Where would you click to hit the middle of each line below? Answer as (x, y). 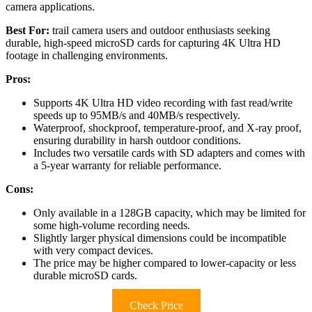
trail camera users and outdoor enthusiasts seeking (160, 31)
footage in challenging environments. (87, 56)
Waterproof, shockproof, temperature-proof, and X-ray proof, (167, 128)
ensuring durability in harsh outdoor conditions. (137, 141)
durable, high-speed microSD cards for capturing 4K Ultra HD (143, 43)
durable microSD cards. (85, 276)
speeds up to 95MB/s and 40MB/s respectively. (137, 116)
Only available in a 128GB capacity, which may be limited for (170, 213)
